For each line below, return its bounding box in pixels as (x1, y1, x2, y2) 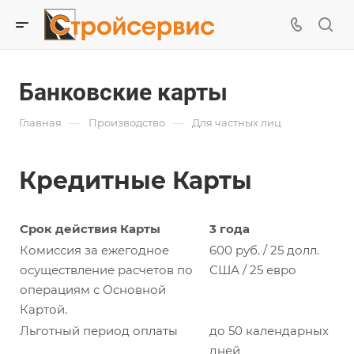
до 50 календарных (209, 323, 329, 338)
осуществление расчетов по (20, 262, 193, 277)
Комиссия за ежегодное (20, 243, 169, 258)
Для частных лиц (192, 116, 281, 129)
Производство (88, 116, 165, 129)
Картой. (20, 302, 67, 317)
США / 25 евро (209, 262, 296, 277)
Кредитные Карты (19, 166, 252, 195)
